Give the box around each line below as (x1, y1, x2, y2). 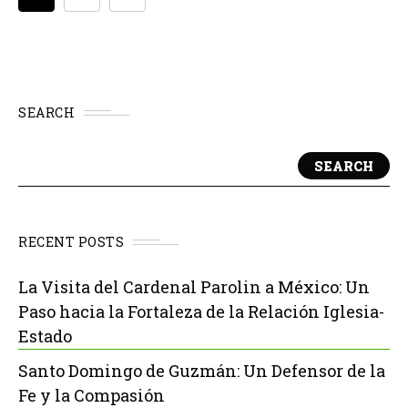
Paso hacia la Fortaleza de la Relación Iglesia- (18, 301, 384, 322)
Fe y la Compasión (18, 384, 165, 406)
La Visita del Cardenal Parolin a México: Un (18, 276, 370, 298)
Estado (18, 325, 72, 347)
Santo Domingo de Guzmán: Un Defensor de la (18, 360, 385, 382)
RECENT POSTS (18, 233, 124, 250)
